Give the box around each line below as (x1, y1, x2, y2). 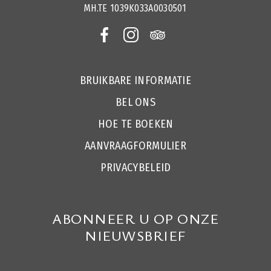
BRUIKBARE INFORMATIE (80, 73, 191, 87)
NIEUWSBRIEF (85, 225, 186, 245)
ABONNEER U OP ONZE (52, 208, 219, 228)
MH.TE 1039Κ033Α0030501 (84, 2, 187, 14)
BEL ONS (115, 95, 156, 109)
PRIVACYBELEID (100, 160, 171, 174)
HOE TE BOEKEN (97, 117, 174, 131)
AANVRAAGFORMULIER (84, 139, 187, 152)
